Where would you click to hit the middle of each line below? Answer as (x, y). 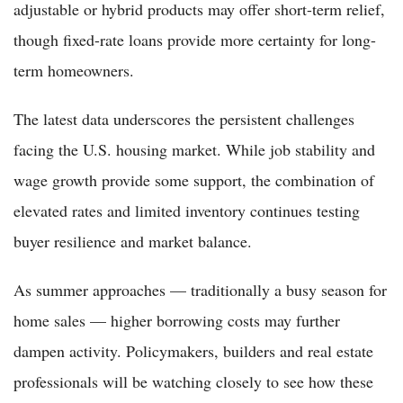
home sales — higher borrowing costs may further (177, 320)
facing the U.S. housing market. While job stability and (194, 149)
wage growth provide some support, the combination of (194, 179)
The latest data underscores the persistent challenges (184, 118)
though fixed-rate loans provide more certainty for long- (195, 39)
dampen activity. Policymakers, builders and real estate (193, 350)
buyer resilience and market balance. (133, 241)
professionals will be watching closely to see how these (193, 381)
